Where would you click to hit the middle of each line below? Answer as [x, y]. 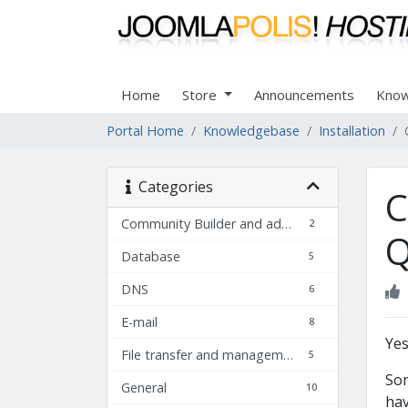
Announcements [304, 94]
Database [151, 256]
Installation [352, 130]
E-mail [139, 321]
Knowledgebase [251, 130]
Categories [172, 186]
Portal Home [145, 130]
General [144, 387]
